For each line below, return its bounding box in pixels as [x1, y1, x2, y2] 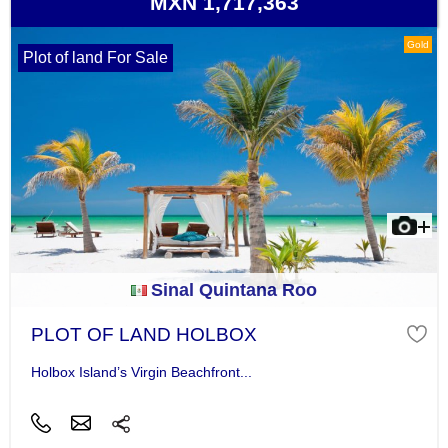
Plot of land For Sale [22, 49, 168, 67]
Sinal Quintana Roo [151, 280, 317, 301]
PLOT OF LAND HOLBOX [30, 324, 257, 346]
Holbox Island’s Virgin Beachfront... [30, 364, 252, 381]
